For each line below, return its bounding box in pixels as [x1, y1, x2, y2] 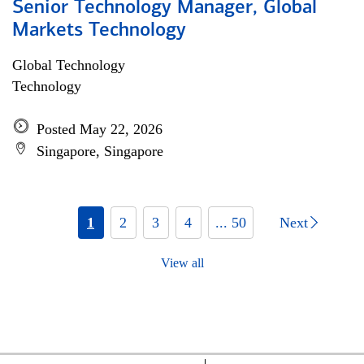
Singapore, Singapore [37, 143, 163, 159]
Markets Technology [12, 21, 186, 41]
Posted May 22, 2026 [37, 121, 162, 137]
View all [160, 256, 204, 270]
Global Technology [12, 57, 125, 73]
